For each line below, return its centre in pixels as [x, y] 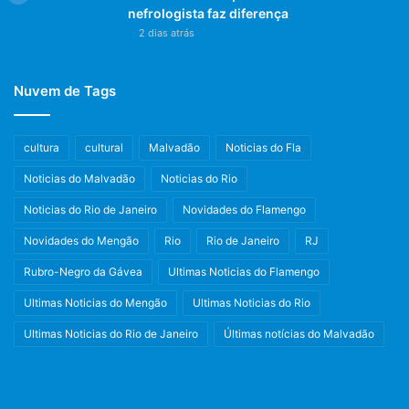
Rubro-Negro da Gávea [83, 271]
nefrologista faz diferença [208, 13]
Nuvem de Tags [65, 90]
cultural [104, 147]
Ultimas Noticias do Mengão [95, 302]
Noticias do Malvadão [79, 178]
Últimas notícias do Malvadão [299, 333]
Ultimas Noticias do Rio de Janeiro [111, 333]
